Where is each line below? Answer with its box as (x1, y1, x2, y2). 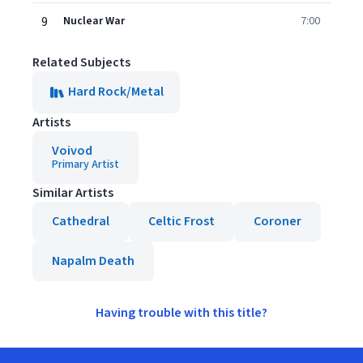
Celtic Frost (148, 212, 215, 230)
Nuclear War (63, 13, 125, 29)
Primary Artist (52, 156, 119, 173)
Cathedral (52, 212, 109, 230)
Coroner (254, 212, 301, 230)
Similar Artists (32, 184, 113, 202)
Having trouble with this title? (96, 304, 267, 322)
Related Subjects (32, 53, 130, 71)
